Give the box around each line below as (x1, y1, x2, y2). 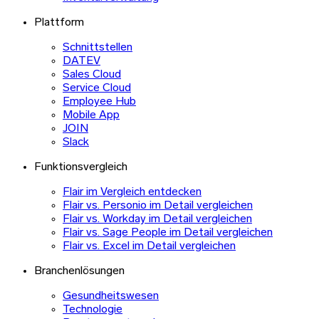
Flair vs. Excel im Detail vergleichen (63, 240, 236, 252)
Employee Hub (63, 95, 136, 108)
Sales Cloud (63, 68, 121, 80)
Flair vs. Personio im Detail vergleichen (63, 199, 253, 211)
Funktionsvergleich (34, 161, 127, 173)
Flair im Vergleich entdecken (63, 186, 202, 198)
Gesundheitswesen (63, 290, 159, 302)
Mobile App (63, 109, 120, 121)
